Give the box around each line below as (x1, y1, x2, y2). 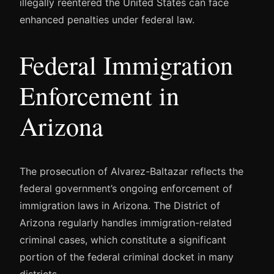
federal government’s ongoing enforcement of (20, 182, 232, 194)
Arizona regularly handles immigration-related (20, 216, 232, 229)
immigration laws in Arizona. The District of (20, 199, 220, 212)
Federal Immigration (20, 47, 233, 82)
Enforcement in (20, 78, 179, 113)
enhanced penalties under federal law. (20, 13, 194, 26)
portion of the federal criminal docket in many (20, 250, 234, 263)
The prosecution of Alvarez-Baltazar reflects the (20, 165, 243, 177)
